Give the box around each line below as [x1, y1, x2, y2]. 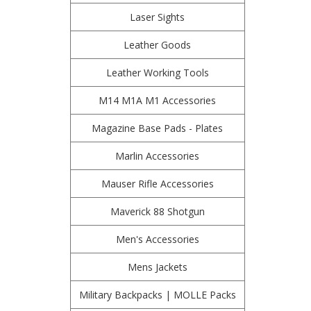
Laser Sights [130, 10, 185, 24]
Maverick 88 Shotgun [110, 205, 205, 218]
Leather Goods [124, 38, 192, 51]
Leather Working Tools [106, 66, 209, 79]
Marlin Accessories [115, 149, 200, 162]
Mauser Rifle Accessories [101, 177, 214, 190]
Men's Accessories [115, 233, 199, 246]
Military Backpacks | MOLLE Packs [78, 288, 236, 301]
